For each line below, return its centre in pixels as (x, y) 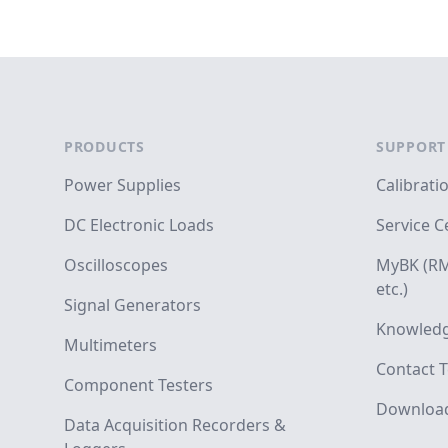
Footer (40, 84)
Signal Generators (132, 305)
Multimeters (110, 345)
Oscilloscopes (116, 265)
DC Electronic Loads (139, 225)
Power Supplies (122, 185)
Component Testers (138, 385)
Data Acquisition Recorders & (175, 425)
